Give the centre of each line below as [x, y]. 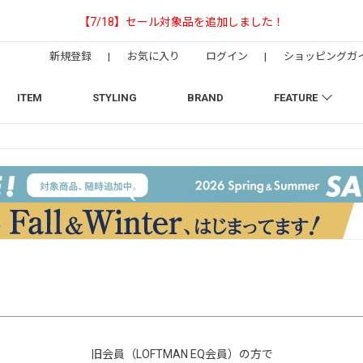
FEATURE [295, 98]
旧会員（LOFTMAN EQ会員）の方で [181, 354]
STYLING [114, 98]
